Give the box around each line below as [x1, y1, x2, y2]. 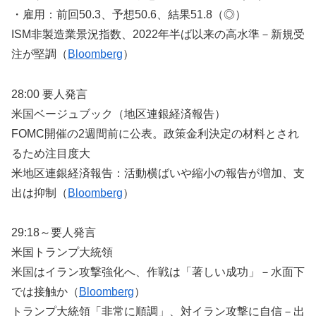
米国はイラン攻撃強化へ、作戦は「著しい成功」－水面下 [11, 266, 305, 279]
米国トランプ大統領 [11, 246, 113, 259]
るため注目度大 [11, 147, 90, 159]
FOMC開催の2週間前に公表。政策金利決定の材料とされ [11, 127, 299, 140]
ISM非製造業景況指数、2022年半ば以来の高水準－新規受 [11, 28, 305, 40]
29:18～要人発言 [11, 226, 96, 239]
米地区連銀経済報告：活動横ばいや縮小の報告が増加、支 [11, 166, 305, 179]
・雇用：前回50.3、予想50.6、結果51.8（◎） [11, 8, 246, 20]
